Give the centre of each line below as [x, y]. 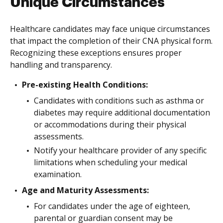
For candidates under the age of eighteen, [112, 206]
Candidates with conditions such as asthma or [119, 101]
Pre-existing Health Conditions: [85, 85]
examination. [58, 174]
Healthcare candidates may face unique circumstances [110, 29]
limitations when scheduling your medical [111, 162]
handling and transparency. [61, 65]
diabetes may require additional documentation [122, 112]
